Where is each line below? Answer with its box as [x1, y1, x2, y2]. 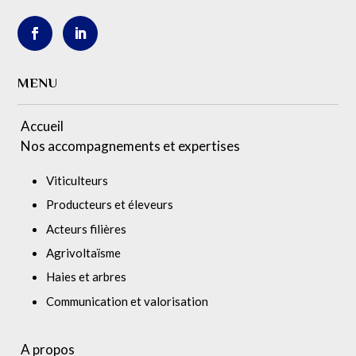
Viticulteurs [46, 173, 109, 188]
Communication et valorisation [46, 294, 209, 308]
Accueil [21, 118, 64, 134]
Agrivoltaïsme [46, 246, 122, 260]
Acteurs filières [46, 222, 127, 236]
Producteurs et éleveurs [46, 197, 174, 211]
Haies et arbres [46, 269, 127, 284]
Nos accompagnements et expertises [21, 137, 241, 154]
